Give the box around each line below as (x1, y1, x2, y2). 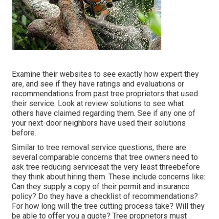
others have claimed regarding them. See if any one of (12, 109, 196, 118)
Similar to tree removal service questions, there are (12, 143, 186, 153)
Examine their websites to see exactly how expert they (12, 69, 199, 79)
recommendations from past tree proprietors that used (12, 89, 198, 99)
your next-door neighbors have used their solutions (12, 118, 186, 128)
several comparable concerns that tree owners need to (12, 153, 198, 162)
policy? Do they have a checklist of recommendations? (12, 192, 198, 201)
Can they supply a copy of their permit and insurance (12, 182, 190, 192)
